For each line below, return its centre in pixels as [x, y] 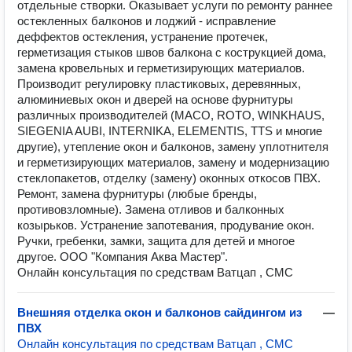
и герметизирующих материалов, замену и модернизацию [173, 162]
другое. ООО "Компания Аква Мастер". [123, 257]
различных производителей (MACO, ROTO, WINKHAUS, [171, 115]
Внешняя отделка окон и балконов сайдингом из [159, 312]
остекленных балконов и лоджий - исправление [147, 21]
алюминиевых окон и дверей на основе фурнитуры [155, 99]
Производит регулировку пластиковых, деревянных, [159, 84]
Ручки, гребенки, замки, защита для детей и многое [156, 241]
